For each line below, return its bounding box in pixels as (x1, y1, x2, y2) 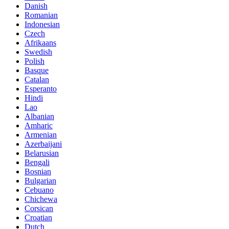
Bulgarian (25, 176, 56, 185)
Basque (25, 65, 49, 75)
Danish (25, 1, 48, 10)
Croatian (25, 213, 52, 222)
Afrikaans (25, 38, 56, 47)
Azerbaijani (25, 139, 62, 148)
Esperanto (25, 84, 57, 93)
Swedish (25, 47, 52, 56)
